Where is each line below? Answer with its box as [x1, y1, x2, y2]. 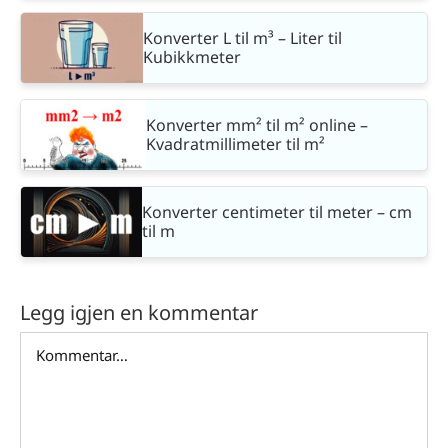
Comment [19, 331, 94, 354]
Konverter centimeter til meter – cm [141, 200, 412, 223]
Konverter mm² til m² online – [146, 113, 368, 136]
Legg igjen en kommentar [20, 298, 258, 326]
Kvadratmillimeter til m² [146, 132, 325, 155]
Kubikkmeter [143, 45, 242, 68]
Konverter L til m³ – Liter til [143, 26, 343, 49]
